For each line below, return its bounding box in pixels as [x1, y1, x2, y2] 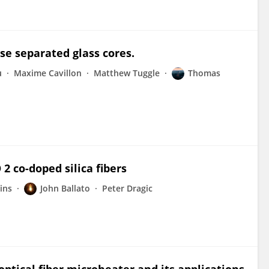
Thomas [188, 67, 220, 79]
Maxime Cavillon [14, 67, 82, 79]
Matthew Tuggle [94, 67, 160, 79]
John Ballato [40, 183, 90, 194]
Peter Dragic [102, 183, 153, 194]
